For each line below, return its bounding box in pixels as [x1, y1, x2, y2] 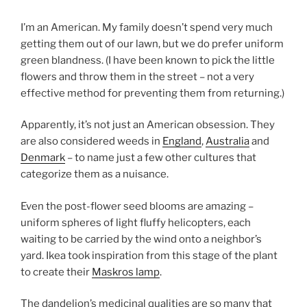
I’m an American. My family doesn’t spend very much [21, 21, 273, 34]
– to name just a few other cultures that [65, 151, 256, 164]
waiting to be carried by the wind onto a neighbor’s [21, 232, 262, 245]
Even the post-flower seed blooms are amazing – [21, 199, 254, 212]
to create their [21, 265, 92, 278]
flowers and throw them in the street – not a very [21, 70, 254, 83]
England [162, 135, 201, 148]
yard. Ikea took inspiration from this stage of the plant [21, 249, 278, 262]
